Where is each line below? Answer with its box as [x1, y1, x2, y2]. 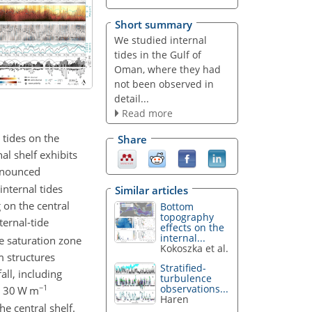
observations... [160, 282, 229, 296]
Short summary [115, 17, 192, 31]
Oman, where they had [114, 62, 221, 76]
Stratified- [160, 261, 207, 275]
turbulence [160, 272, 212, 286]
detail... [114, 91, 149, 105]
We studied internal [114, 33, 207, 47]
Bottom [160, 199, 194, 213]
